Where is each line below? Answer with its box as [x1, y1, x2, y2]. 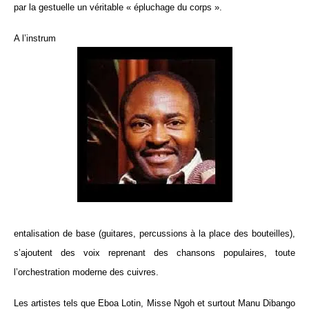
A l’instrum [14, 33, 56, 44]
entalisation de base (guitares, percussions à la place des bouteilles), [14, 228, 295, 239]
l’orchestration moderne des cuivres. [14, 267, 159, 278]
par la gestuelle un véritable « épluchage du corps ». [14, 2, 222, 13]
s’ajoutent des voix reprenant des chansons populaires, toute [14, 248, 295, 259]
